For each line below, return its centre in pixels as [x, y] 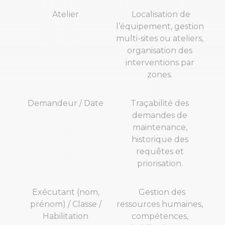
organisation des [160, 51]
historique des [160, 140]
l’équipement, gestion [160, 27]
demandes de [160, 116]
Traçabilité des [160, 103]
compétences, [160, 216]
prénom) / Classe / [66, 204]
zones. [160, 75]
